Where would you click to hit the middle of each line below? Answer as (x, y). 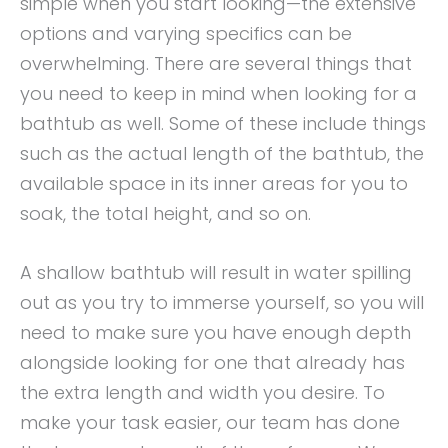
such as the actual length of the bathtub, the (222, 153)
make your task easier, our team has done (210, 422)
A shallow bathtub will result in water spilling (216, 272)
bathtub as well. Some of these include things (223, 123)
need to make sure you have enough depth (215, 332)
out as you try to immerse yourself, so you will (222, 302)
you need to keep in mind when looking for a (218, 93)
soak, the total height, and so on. (165, 213)
